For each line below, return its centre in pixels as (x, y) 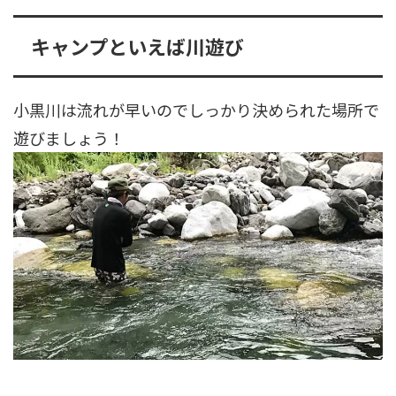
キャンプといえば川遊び (137, 46)
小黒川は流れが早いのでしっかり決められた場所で (196, 109)
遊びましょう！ (69, 137)
